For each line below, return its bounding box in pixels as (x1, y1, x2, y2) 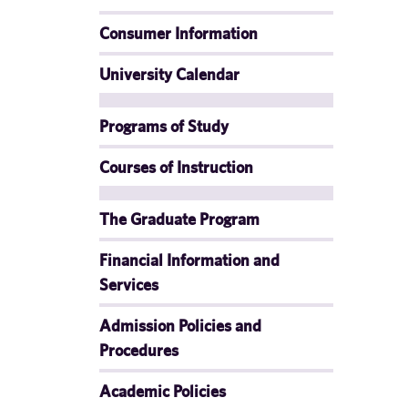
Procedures (99, 341, 178, 360)
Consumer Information (99, 24, 258, 43)
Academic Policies (99, 382, 226, 401)
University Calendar (99, 65, 240, 84)
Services (99, 275, 158, 294)
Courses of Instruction (99, 158, 253, 177)
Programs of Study (99, 117, 229, 136)
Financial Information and (99, 250, 280, 270)
